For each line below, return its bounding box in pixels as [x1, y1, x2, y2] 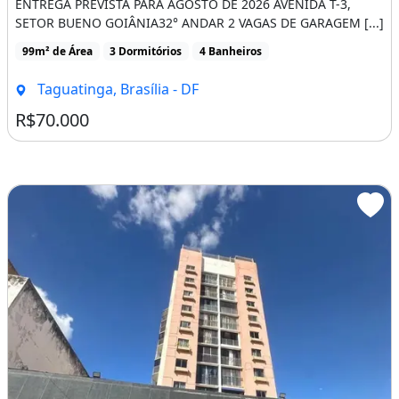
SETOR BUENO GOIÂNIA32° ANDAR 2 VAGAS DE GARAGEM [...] [15, 13, 384, 31]
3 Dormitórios [110, 43, 183, 59]
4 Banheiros [199, 43, 262, 59]
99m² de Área [21, 43, 93, 59]
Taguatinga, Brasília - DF [33, 78, 199, 99]
